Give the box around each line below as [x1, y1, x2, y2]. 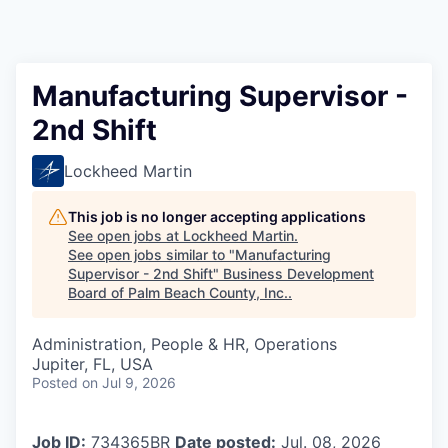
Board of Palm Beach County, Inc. [68, 284, 288, 301]
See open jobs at [68, 227, 183, 244]
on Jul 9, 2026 [82, 374, 176, 391]
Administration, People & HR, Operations [32, 334, 337, 354]
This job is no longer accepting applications [68, 208, 366, 225]
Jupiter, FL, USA [32, 354, 153, 374]
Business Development [223, 265, 374, 282]
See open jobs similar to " [68, 246, 235, 263]
